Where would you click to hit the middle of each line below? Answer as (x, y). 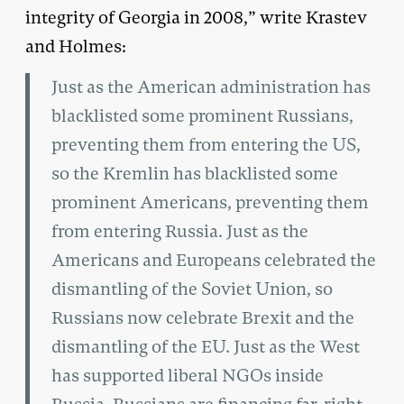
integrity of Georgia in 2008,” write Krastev (196, 17)
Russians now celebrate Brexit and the (203, 317)
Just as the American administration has (211, 87)
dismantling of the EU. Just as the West (206, 346)
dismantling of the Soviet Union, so (192, 289)
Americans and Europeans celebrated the (214, 260)
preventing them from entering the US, (206, 144)
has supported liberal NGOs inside (188, 375)
